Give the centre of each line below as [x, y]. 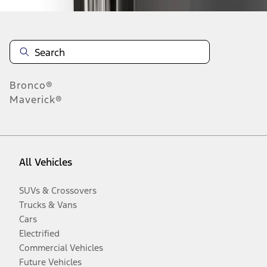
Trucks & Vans [48, 205]
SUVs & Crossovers [58, 191]
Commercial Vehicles [61, 248]
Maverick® [36, 99]
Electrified [39, 234]
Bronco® [31, 85]
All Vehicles [46, 162]
